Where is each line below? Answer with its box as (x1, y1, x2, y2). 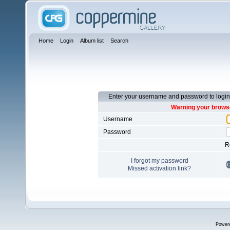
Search (110, 37, 128, 44)
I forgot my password (130, 157, 188, 164)
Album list (80, 37, 104, 44)
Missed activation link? (128, 165, 191, 172)
